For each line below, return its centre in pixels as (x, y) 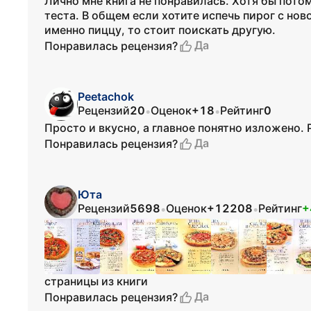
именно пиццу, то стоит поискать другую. (160, 30)
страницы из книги (96, 281)
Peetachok (106, 96)
